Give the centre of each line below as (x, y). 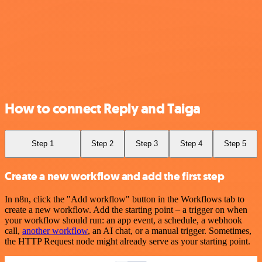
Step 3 (146, 144)
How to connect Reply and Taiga (103, 109)
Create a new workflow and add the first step (115, 176)
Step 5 (235, 144)
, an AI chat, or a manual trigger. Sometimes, (170, 231)
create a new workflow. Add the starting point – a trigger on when (126, 210)
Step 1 (42, 144)
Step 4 (191, 144)
